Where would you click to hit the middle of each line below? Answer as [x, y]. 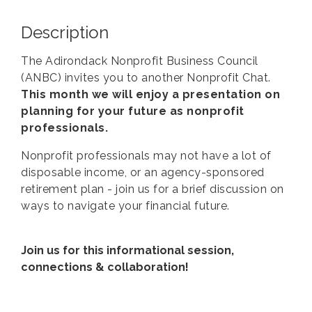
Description [65, 32]
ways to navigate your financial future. [125, 206]
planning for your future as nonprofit [133, 111]
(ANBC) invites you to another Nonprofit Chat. [146, 78]
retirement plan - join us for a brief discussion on [153, 189]
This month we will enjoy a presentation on [150, 94]
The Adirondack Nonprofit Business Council [140, 61]
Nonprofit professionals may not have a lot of [146, 156]
